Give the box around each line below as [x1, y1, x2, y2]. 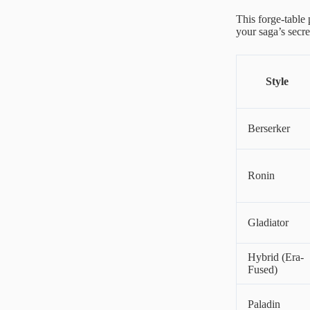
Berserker [248, 122, 290, 134]
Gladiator [248, 216, 289, 228]
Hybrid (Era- [248, 250, 304, 263]
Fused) [248, 263, 277, 275]
